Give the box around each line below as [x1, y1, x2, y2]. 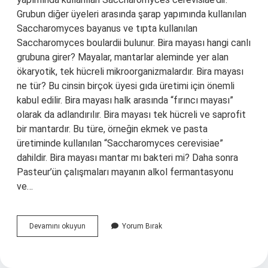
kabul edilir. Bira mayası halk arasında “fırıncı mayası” [17, 95, 233, 106]
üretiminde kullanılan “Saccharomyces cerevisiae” [17, 138, 223, 149]
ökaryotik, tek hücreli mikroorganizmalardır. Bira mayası [17, 66, 243, 77]
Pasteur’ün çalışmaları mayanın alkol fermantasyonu [17, 166, 233, 178]
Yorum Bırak [122, 222, 162, 230]
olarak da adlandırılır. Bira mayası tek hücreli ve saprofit [17, 109, 246, 120]
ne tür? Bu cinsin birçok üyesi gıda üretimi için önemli [17, 80, 234, 92]
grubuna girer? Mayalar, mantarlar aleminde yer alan [17, 51, 229, 63]
